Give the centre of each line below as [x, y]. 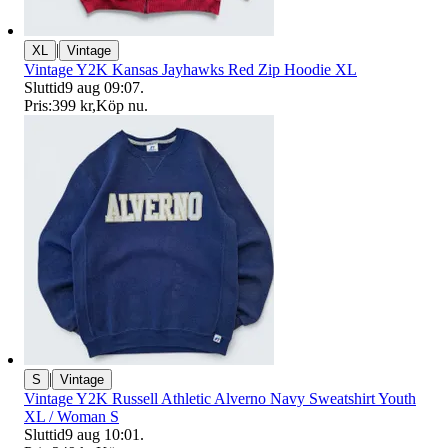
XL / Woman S [71, 416]
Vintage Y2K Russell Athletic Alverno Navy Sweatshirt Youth [220, 398]
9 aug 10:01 [102, 434]
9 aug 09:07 [102, 87]
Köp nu [120, 105]
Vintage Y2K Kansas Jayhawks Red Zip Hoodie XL [190, 69]
